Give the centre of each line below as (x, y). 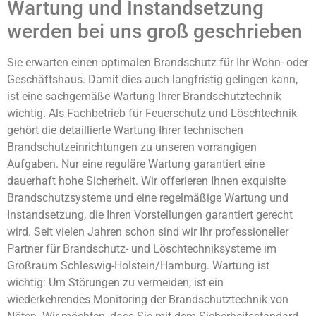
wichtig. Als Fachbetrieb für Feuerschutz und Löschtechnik (152, 114)
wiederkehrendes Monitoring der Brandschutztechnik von (148, 300)
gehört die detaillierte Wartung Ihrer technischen (125, 130)
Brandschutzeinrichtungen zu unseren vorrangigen (132, 147)
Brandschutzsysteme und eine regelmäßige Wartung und (148, 198)
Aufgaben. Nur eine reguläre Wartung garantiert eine (136, 164)
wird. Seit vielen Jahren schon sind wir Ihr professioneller (148, 232)
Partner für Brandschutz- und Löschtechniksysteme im (142, 249)
